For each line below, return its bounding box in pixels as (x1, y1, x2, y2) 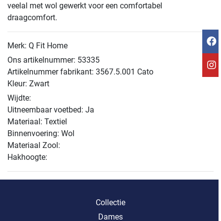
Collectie (96, 198, 125, 208)
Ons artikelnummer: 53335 (7, 55, 100, 65)
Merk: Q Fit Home (7, 41, 68, 51)
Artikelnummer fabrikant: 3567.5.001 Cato (7, 67, 153, 77)
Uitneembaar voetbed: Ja (7, 105, 94, 115)
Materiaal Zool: (7, 141, 60, 150)
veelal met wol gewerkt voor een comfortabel (7, 1, 162, 11)
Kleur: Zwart (7, 79, 49, 89)
